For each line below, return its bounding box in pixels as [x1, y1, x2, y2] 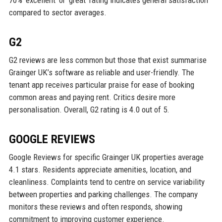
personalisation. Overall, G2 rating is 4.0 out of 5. [8, 104, 169, 114]
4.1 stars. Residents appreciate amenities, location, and [8, 164, 191, 174]
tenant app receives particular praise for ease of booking [8, 79, 194, 90]
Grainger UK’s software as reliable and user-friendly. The [8, 67, 194, 77]
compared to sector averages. [8, 7, 107, 17]
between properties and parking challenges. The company [8, 189, 198, 199]
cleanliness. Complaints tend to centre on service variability [8, 176, 205, 187]
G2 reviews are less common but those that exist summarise [8, 55, 207, 65]
